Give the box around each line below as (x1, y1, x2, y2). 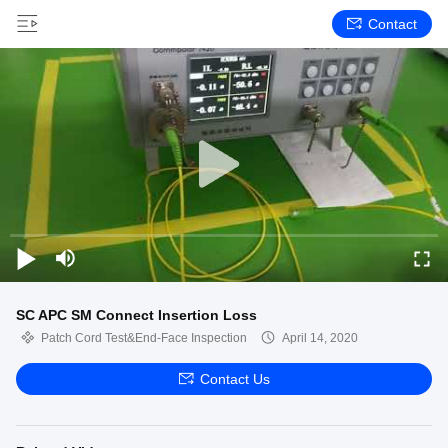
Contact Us (199, 371, 270, 387)
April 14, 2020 (282, 331, 358, 345)
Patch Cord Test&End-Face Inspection (41, 331, 247, 345)
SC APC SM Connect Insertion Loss (16, 307, 257, 323)
